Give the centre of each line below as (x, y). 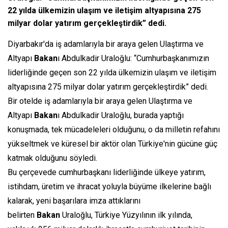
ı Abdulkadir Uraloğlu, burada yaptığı (121, 116)
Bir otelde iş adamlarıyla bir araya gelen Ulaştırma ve (100, 101)
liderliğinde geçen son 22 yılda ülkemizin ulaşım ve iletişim (112, 73)
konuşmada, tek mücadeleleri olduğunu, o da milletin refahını (114, 130)
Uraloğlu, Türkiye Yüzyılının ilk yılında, (126, 215)
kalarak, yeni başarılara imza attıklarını (74, 201)
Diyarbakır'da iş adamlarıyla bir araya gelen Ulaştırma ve (106, 44)
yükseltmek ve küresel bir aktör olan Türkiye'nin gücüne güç (112, 144)
